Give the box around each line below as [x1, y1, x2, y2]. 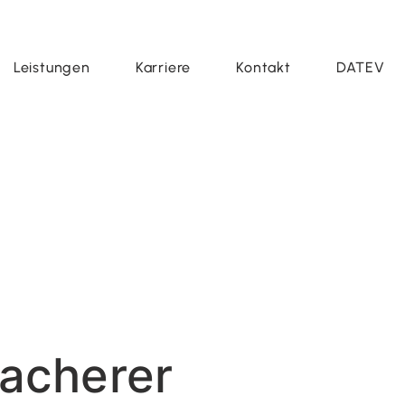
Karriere [135, 59, 192, 76]
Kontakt [236, 59, 291, 76]
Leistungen [13, 59, 90, 76]
